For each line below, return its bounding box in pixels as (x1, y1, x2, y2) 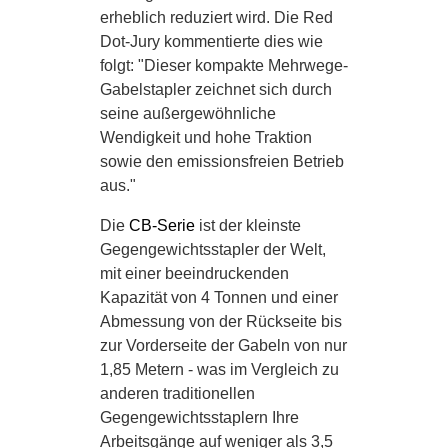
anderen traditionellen (100, 385, 255, 402)
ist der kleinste (195, 217, 301, 234)
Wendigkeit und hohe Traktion (100, 129, 312, 146)
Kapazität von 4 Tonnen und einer (100, 289, 338, 306)
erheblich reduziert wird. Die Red (100, 9, 333, 26)
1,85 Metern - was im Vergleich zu (100, 361, 339, 378)
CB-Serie (129, 217, 195, 234)
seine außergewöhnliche (100, 105, 276, 122)
